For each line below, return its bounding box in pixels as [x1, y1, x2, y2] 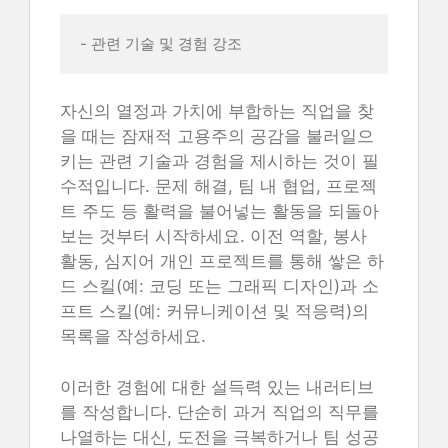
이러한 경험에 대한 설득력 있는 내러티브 [60, 376, 374, 397]
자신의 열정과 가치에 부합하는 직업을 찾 [60, 101, 374, 121]
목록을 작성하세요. [60, 326, 206, 346]
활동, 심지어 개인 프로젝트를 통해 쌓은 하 [60, 251, 384, 271]
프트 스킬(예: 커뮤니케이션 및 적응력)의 [60, 301, 369, 321]
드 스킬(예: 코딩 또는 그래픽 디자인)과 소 [60, 276, 379, 296]
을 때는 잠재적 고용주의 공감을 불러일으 [60, 126, 374, 146]
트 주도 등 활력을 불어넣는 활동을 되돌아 [60, 201, 379, 221]
